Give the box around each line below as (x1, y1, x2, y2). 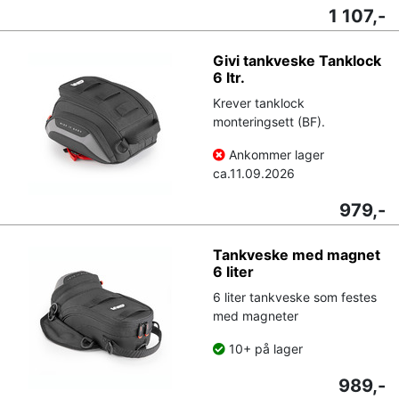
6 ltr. (213, 68, 245, 86)
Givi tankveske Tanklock (213, 51, 381, 69)
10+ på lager (225, 340, 303, 356)
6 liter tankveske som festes (213, 289, 377, 305)
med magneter (213, 307, 298, 323)
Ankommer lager (229, 146, 324, 162)
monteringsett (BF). (213, 113, 325, 129)
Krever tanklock (213, 94, 305, 110)
